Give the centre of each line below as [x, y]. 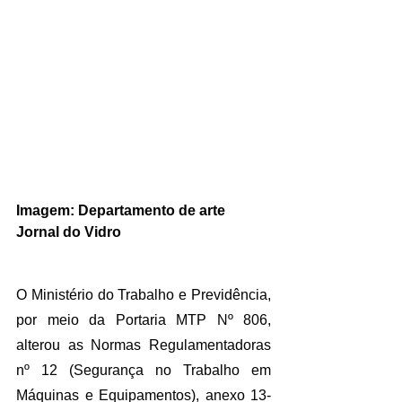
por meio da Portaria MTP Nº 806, [144, 319]
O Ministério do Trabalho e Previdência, [144, 294]
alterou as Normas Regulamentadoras [144, 345]
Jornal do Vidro [69, 232]
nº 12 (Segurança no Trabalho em [144, 370]
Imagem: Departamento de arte [122, 210]
